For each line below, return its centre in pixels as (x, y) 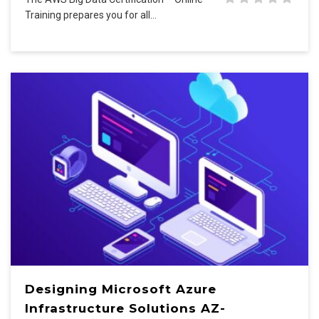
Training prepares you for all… (91, 15)
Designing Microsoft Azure (121, 289)
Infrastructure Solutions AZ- (125, 309)
